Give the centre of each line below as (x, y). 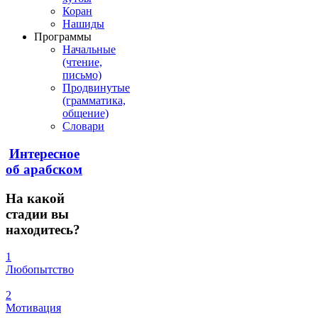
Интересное (44, 153)
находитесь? (43, 229)
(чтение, (82, 62)
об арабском (44, 169)
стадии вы (37, 214)
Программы (63, 37)
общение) (86, 114)
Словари (83, 126)
